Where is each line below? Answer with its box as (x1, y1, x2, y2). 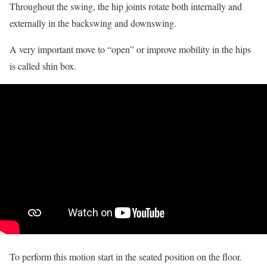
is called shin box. (10, 59, 76, 72)
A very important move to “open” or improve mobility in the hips (10, 42, 251, 55)
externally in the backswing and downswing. (10, 16, 176, 29)
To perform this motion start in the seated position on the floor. (10, 250, 242, 263)
